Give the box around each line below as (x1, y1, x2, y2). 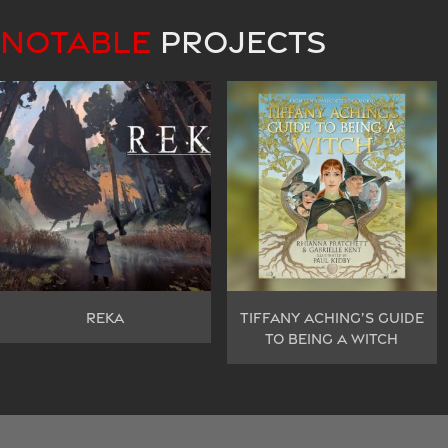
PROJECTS (160, 23, 326, 61)
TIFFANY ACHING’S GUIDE (239, 309, 424, 327)
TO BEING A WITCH (265, 330, 399, 348)
